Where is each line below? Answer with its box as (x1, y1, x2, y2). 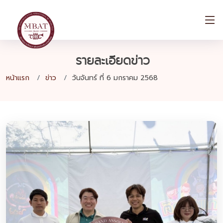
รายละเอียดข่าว (76, 53, 150, 68)
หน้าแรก (6, 73, 29, 83)
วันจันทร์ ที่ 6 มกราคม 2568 (72, 73, 158, 83)
